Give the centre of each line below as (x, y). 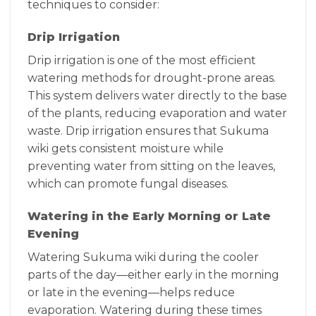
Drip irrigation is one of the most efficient (142, 60)
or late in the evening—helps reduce (131, 292)
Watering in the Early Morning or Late (149, 216)
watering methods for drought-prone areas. (152, 78)
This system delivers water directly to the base (157, 95)
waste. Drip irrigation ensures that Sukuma (148, 130)
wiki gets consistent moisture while (126, 148)
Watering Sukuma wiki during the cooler (143, 257)
